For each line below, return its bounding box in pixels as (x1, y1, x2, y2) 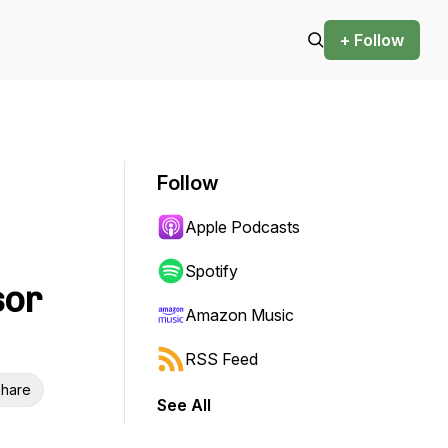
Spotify (185, 261, 238, 281)
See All (157, 395, 211, 415)
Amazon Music (185, 305, 294, 325)
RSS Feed (185, 349, 258, 369)
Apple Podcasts (185, 217, 300, 237)
